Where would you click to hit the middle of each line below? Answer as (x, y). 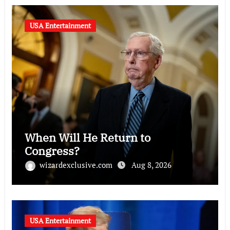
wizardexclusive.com (77, 165)
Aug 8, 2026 (151, 165)
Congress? (52, 151)
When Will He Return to (87, 138)
